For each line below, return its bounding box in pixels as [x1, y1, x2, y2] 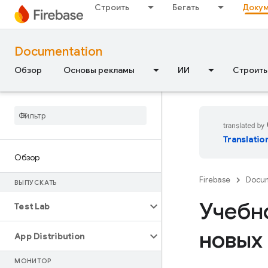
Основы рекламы [63, 65, 135, 75]
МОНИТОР [14, 257, 51, 265]
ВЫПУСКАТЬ [14, 178, 57, 187]
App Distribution [14, 231, 84, 242]
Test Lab [14, 201, 50, 212]
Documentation [14, 44, 102, 59]
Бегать [172, 2, 199, 13]
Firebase [199, 175, 230, 185]
